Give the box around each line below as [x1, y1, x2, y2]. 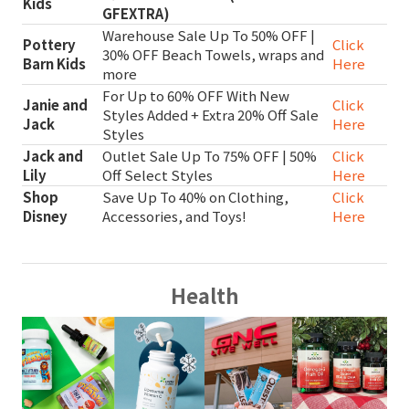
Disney [23, 206, 68, 226]
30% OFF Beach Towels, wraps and [102, 45, 324, 65]
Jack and [23, 146, 83, 166]
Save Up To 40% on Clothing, [102, 187, 288, 207]
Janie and [23, 95, 88, 115]
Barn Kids [23, 54, 86, 74]
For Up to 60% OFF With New [102, 86, 289, 106]
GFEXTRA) [102, 4, 170, 24]
